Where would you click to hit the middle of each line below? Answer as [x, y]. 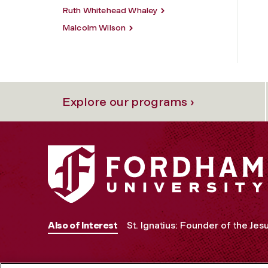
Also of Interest [83, 226]
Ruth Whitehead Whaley [110, 10]
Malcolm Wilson [94, 28]
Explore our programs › [128, 101]
